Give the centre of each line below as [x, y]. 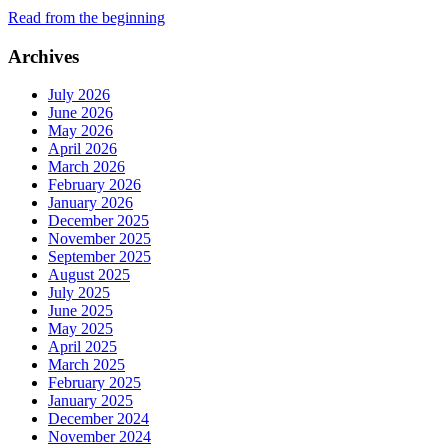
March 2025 [86, 365]
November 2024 [99, 437]
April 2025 [82, 347]
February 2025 [94, 383]
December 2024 [98, 419]
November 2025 [99, 239]
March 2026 [86, 167]
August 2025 [89, 275]
